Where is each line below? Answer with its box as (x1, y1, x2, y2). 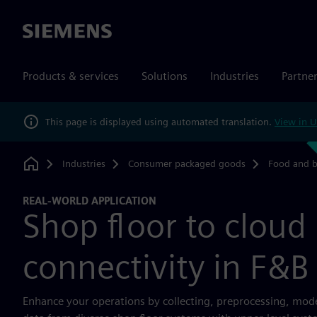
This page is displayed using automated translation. (45, 115, 275, 127)
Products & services (23, 69, 119, 83)
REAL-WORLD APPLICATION (23, 195, 156, 207)
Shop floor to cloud (23, 204, 306, 246)
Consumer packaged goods (127, 157, 246, 169)
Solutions (142, 69, 188, 83)
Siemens (23, 25, 64, 39)
